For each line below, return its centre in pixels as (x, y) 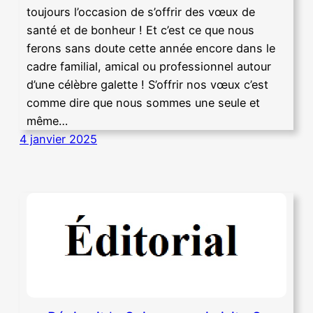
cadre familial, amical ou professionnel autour (149, 67)
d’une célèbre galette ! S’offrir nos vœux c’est (147, 85)
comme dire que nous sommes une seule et (143, 103)
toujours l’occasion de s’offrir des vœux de (141, 12)
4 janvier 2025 (58, 139)
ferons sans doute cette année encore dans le (151, 49)
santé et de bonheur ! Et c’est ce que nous (140, 30)
